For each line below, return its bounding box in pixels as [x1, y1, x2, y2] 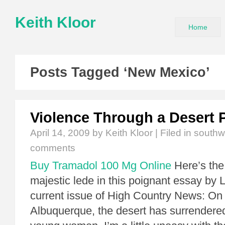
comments [30, 143, 75, 153]
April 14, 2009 [30, 128, 90, 138]
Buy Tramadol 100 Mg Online [30, 159, 171, 172]
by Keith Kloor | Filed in [90, 128, 194, 138]
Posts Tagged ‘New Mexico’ [30, 65, 210, 80]
